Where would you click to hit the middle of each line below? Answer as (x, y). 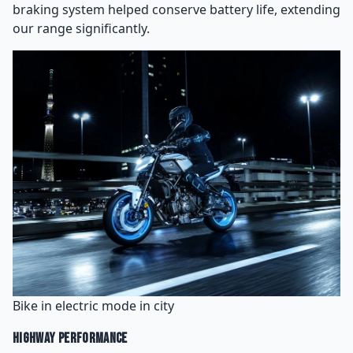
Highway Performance (70, 338)
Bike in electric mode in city (93, 306)
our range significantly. (81, 28)
